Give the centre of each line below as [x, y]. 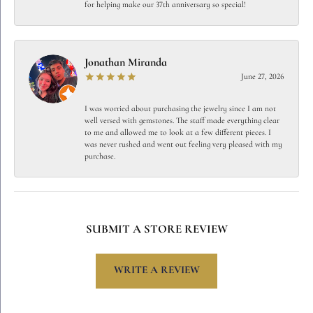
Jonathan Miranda [126, 63]
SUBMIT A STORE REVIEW [156, 229]
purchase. [100, 156]
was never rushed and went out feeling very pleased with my [183, 144]
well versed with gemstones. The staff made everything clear [182, 121]
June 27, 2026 [263, 77]
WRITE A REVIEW [156, 271]
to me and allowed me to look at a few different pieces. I [178, 132]
